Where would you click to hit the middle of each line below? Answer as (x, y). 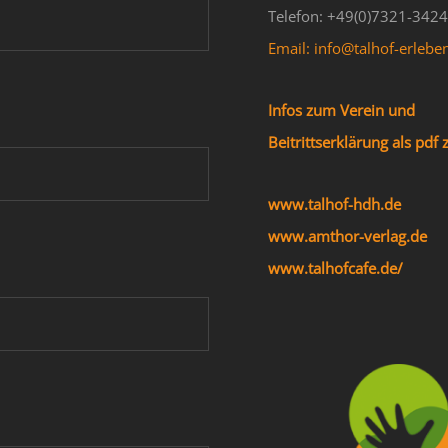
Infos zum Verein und (341, 109)
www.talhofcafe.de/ (335, 267)
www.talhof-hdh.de (334, 203)
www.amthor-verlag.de (347, 235)
